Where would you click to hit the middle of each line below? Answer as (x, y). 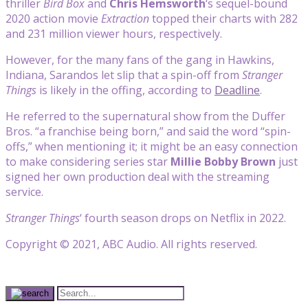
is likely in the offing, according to (125, 90)
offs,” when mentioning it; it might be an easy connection (152, 146)
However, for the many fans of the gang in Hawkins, (140, 59)
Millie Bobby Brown (223, 161)
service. (26, 191)
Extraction (125, 18)
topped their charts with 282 (223, 18)
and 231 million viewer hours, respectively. (114, 33)
